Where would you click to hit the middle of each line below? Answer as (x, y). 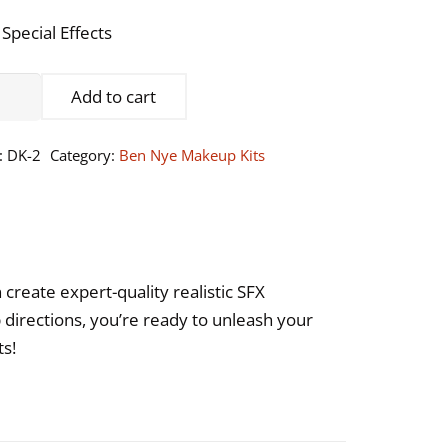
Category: (85, 155)
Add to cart (114, 96)
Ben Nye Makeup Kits (192, 155)
